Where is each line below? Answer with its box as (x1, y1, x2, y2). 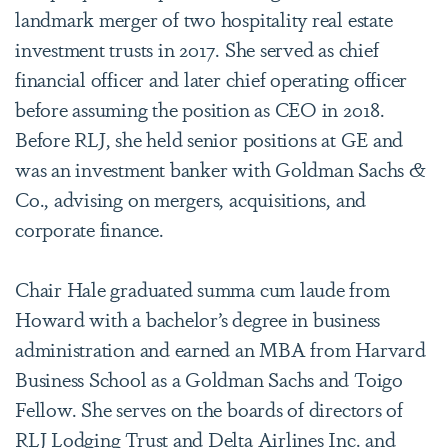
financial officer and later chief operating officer (15, 64, 408, 93)
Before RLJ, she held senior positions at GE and (15, 124, 404, 153)
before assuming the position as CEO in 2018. (15, 94, 385, 123)
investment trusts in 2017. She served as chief (15, 34, 379, 63)
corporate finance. (15, 214, 164, 243)
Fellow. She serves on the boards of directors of (15, 394, 403, 423)
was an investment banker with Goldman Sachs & (15, 154, 426, 183)
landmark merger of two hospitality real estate (15, 4, 393, 33)
